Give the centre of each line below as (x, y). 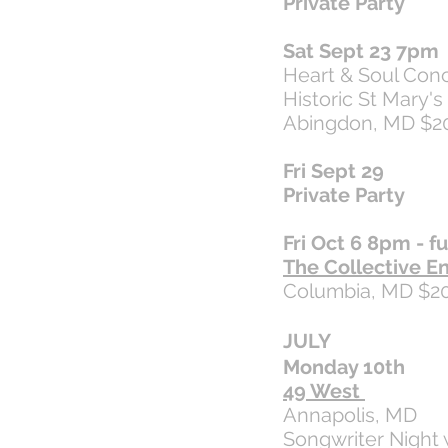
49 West (324, 391)
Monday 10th (344, 367)
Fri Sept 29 (336, 171)
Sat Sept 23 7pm (361, 51)
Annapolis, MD (350, 415)
